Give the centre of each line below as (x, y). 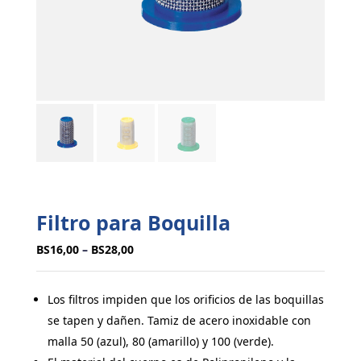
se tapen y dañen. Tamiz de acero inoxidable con (179, 321)
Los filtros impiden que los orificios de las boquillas (185, 300)
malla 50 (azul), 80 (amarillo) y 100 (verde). (160, 342)
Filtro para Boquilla (133, 223)
